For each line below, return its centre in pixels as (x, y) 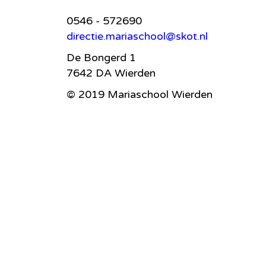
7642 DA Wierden (111, 73)
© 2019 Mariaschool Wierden (140, 94)
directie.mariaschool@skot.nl (137, 36)
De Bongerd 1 (101, 57)
